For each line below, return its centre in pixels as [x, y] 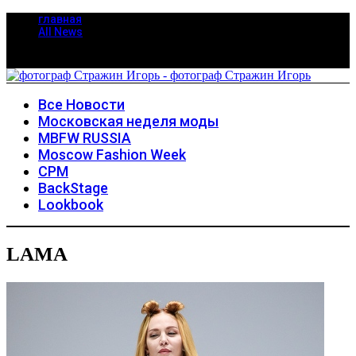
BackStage [73, 188]
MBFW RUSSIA [85, 138]
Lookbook [71, 205]
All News [60, 32]
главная [60, 19]
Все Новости [81, 104]
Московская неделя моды [128, 121]
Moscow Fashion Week [112, 155]
